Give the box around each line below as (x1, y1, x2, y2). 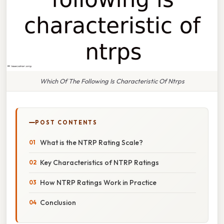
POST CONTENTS (35, 118, 97, 126)
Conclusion (40, 197, 76, 207)
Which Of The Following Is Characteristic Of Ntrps (39, 76, 184, 85)
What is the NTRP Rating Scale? (40, 137, 143, 147)
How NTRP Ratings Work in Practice (40, 177, 156, 187)
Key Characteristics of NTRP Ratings (40, 157, 159, 167)
